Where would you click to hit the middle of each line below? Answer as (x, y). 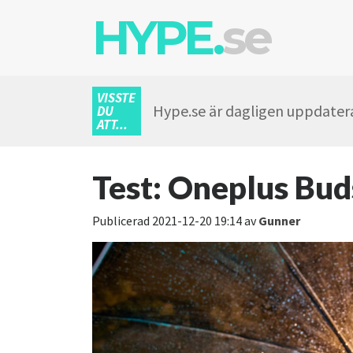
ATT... (112, 124)
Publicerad (121, 221)
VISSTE (116, 98)
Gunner (279, 221)
